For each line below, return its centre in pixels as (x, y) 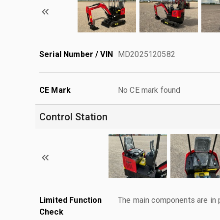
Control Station (74, 117)
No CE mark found (149, 90)
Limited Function (71, 200)
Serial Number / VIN (76, 54)
